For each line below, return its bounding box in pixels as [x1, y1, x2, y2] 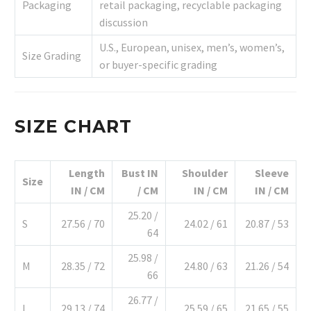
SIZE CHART [15, 116, 133, 137]
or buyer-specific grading [99, 58, 217, 72]
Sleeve [255, 166, 289, 180]
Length [69, 166, 105, 180]
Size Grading [22, 49, 81, 63]
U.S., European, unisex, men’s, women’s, [99, 40, 285, 55]
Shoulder [182, 166, 228, 180]
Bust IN [121, 166, 158, 180]
